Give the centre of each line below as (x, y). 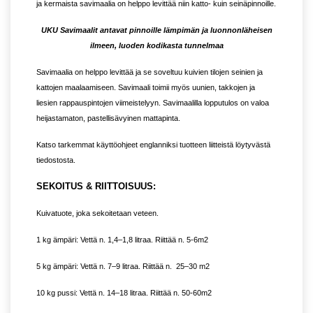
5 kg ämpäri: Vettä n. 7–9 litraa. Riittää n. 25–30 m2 (123, 267)
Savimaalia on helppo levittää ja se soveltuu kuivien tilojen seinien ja (150, 72)
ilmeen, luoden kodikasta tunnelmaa (156, 46)
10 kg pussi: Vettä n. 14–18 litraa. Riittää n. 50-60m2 (124, 293)
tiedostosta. (56, 160)
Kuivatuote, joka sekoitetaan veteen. (97, 213)
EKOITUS (63, 187)
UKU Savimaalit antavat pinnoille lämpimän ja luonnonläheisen (156, 30)
